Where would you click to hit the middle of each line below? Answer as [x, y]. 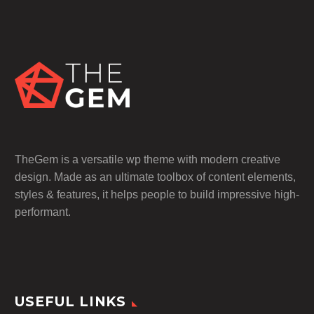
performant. [43, 212]
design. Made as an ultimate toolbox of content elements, [155, 177]
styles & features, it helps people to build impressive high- [157, 194]
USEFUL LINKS [71, 301]
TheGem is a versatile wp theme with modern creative [148, 159]
